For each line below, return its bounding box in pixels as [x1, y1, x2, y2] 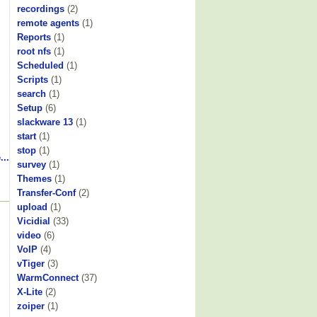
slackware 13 [17, 116, 73, 127]
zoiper [17, 300, 45, 311]
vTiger [17, 258, 45, 269]
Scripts [17, 74, 48, 85]
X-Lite [17, 286, 42, 297]
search [17, 88, 46, 99]
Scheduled [17, 59, 64, 71]
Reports [17, 31, 51, 42]
